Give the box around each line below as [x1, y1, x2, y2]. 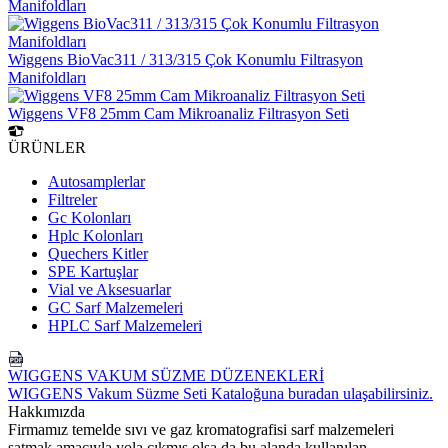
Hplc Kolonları [48, 227, 143, 245]
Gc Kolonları [48, 209, 131, 227]
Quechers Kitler [48, 245, 148, 263]
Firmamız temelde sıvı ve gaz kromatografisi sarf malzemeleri [8, 421, 394, 439]
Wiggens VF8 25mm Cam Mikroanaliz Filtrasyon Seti [8, 105, 349, 123]
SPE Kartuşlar [48, 263, 138, 281]
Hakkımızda [8, 403, 85, 421]
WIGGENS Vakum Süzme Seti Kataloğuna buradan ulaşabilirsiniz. [8, 385, 433, 403]
